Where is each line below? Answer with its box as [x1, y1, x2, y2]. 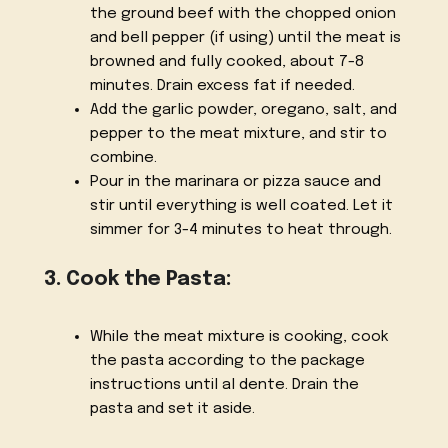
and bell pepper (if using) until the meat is [89, 30, 401, 47]
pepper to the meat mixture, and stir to [89, 126, 387, 143]
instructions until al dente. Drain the [89, 376, 359, 393]
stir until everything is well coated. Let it [89, 198, 393, 215]
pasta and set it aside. [89, 400, 255, 417]
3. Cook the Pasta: [44, 268, 232, 290]
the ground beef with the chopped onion [89, 6, 396, 23]
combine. [89, 150, 157, 167]
